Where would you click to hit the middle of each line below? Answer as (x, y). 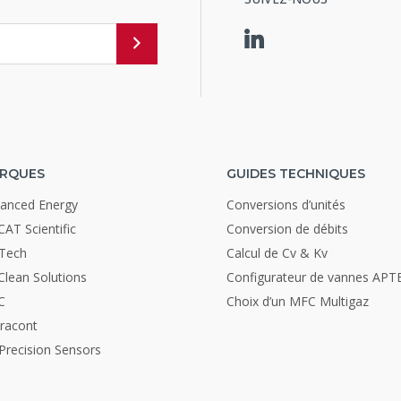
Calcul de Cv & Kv (277, 253)
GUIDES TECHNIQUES (295, 174)
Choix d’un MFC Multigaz (297, 302)
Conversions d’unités (286, 205)
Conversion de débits (287, 229)
